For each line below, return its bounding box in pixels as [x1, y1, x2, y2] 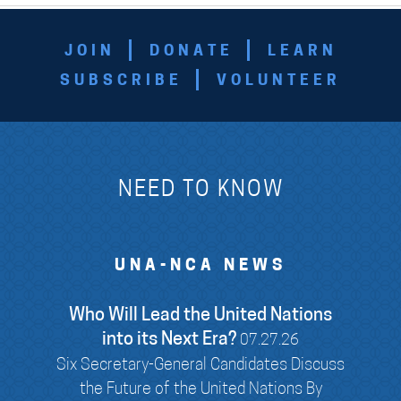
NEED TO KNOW [117, 179, 284, 201]
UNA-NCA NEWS [115, 257, 286, 275]
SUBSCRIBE [60, 73, 183, 89]
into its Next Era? [102, 330, 236, 349]
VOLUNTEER [217, 73, 341, 89]
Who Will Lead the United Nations [69, 306, 332, 325]
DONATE [149, 43, 234, 59]
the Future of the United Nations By [79, 380, 322, 398]
